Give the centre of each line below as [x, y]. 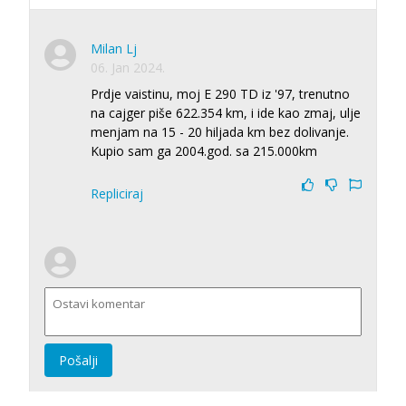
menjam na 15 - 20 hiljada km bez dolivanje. [220, 131]
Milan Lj [114, 48]
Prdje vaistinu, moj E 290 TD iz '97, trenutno [220, 93]
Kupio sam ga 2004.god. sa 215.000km [204, 150]
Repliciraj [117, 193]
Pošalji [78, 360]
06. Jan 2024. [128, 67]
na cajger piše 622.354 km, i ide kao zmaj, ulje [226, 112]
